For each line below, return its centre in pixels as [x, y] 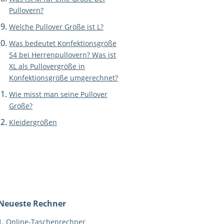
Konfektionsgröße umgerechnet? [63, 78]
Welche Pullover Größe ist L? [56, 27]
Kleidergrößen [33, 122]
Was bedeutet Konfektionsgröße [63, 43]
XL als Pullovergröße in [47, 66]
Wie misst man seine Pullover [58, 94]
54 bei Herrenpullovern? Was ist [62, 55]
